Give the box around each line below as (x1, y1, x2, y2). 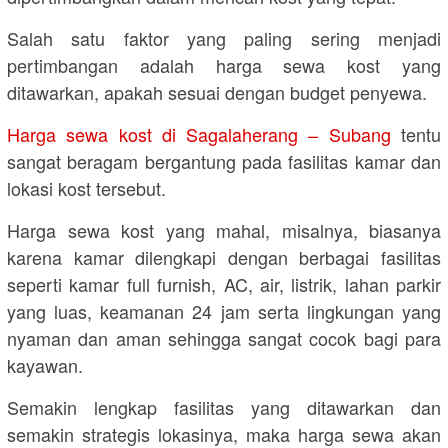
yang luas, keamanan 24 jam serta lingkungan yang (7, 298, 441, 325)
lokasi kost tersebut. (7, 175, 166, 202)
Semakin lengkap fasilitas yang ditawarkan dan (7, 394, 441, 421)
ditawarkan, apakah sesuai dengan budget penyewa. (7, 79, 427, 106)
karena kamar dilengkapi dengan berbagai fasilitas (7, 244, 441, 271)
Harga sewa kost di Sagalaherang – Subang (7, 121, 391, 148)
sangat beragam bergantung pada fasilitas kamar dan (7, 148, 441, 175)
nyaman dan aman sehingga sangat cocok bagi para (7, 325, 441, 352)
